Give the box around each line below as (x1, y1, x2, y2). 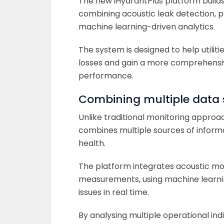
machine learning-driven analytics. (78, 21, 215, 32)
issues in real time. (78, 186, 149, 198)
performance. (78, 70, 133, 81)
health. (78, 137, 105, 149)
